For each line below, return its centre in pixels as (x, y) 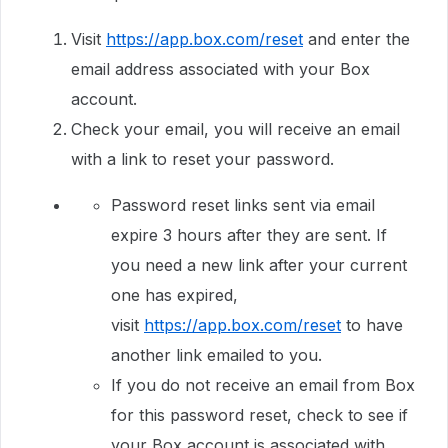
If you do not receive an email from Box (263, 385)
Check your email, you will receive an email (235, 129)
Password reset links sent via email (243, 205)
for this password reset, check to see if (259, 415)
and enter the (356, 39)
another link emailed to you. (216, 355)
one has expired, (174, 295)
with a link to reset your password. (202, 159)
